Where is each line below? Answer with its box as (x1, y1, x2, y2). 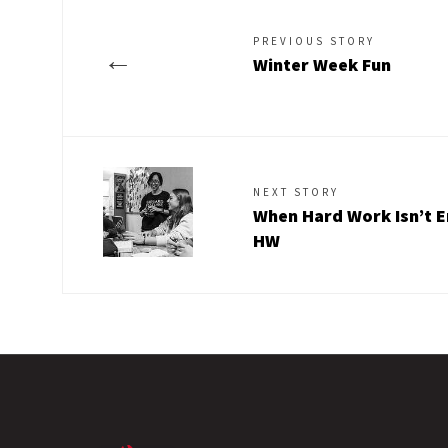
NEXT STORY (253, 184, 339, 199)
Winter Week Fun (253, 52, 391, 76)
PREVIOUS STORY (253, 33, 375, 48)
